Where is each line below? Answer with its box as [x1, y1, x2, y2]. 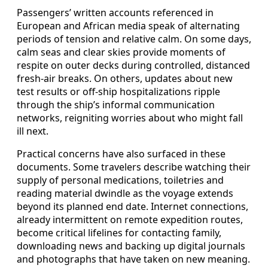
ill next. [17, 124, 48, 138]
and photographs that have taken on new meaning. [17, 252, 250, 266]
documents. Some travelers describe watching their [17, 160, 251, 174]
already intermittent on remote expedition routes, [17, 213, 243, 227]
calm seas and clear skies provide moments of [17, 45, 226, 59]
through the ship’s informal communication [17, 98, 215, 112]
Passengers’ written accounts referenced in [17, 6, 214, 20]
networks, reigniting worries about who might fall [17, 111, 243, 125]
